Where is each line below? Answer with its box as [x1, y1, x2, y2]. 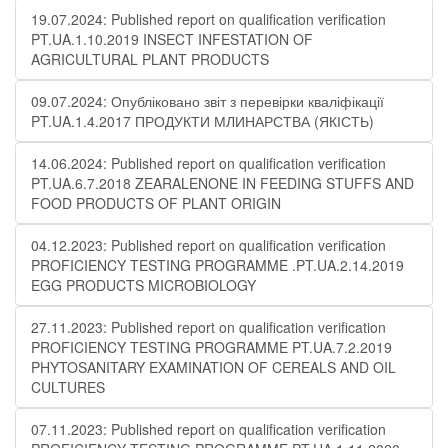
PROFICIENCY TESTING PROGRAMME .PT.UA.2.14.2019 [31, 255, 404, 275]
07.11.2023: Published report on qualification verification [31, 419, 386, 439]
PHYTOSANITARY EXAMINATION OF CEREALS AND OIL [31, 357, 396, 377]
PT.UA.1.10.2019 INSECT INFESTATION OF [31, 29, 313, 49]
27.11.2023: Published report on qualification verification [31, 317, 386, 337]
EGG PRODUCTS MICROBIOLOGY [31, 275, 256, 295]
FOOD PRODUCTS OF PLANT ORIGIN [31, 193, 281, 213]
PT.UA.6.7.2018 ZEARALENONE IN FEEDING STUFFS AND [31, 173, 414, 193]
